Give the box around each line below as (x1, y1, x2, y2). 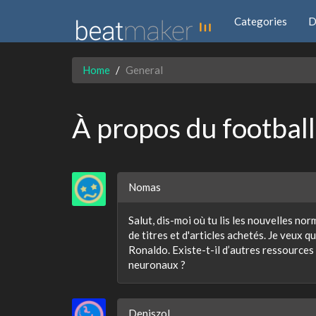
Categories (234, 14, 287, 28)
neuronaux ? (128, 258, 186, 271)
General (126, 63, 163, 76)
